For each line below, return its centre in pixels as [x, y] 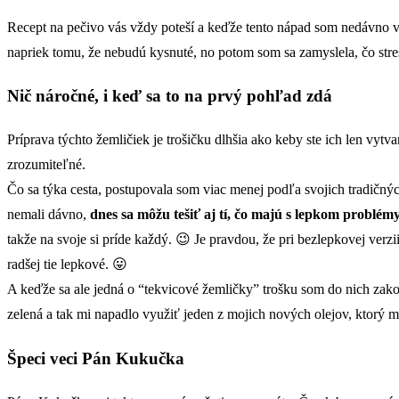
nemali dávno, [49, 215]
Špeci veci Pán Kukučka [96, 358]
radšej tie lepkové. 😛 [67, 265]
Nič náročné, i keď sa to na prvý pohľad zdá [170, 96]
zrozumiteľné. [46, 165]
